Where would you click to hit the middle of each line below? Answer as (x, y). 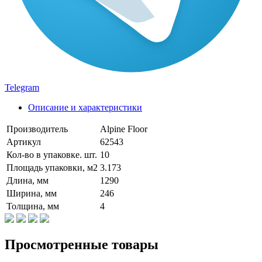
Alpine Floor (124, 129)
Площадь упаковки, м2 (52, 167)
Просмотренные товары (82, 244)
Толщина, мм (33, 206)
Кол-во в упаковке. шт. (52, 154)
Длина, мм (27, 180)
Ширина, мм (32, 193)
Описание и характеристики (85, 107)
